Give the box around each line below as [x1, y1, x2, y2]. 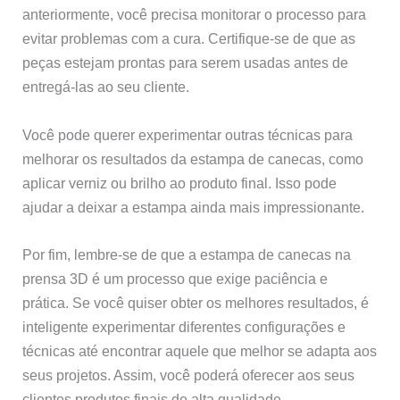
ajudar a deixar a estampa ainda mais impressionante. [22, 198, 365, 215]
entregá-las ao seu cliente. [22, 79, 190, 96]
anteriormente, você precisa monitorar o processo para [22, 6, 367, 23]
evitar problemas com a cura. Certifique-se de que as [22, 30, 356, 47]
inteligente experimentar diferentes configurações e [22, 318, 346, 335]
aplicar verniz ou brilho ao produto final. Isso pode [22, 174, 337, 191]
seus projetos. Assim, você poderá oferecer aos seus [22, 366, 355, 383]
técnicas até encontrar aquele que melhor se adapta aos [22, 342, 378, 359]
